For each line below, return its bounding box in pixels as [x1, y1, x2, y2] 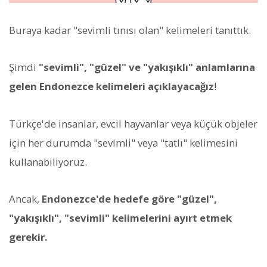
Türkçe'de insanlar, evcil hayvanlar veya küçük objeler [9, 116, 257, 131]
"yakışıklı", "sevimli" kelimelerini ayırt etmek [9, 210, 232, 225]
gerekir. [9, 229, 48, 244]
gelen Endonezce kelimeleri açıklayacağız [9, 79, 214, 94]
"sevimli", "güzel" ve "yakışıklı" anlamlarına [39, 60, 255, 74]
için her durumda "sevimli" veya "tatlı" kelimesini [9, 135, 238, 150]
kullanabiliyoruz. [9, 154, 87, 169]
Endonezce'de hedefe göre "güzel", [42, 191, 217, 206]
